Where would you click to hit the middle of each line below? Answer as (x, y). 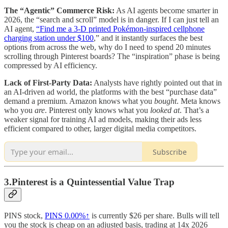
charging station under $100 (49, 38)
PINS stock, (24, 215)
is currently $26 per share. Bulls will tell (154, 215)
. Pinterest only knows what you (97, 110)
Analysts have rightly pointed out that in (157, 83)
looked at (165, 110)
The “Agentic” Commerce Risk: (59, 11)
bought (165, 101)
